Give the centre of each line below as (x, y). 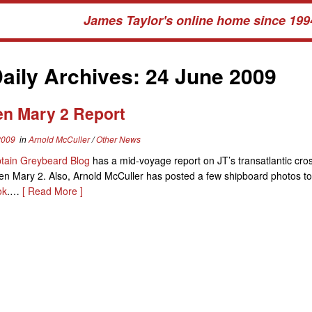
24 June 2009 (211, 76)
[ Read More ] (53, 191)
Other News (118, 139)
